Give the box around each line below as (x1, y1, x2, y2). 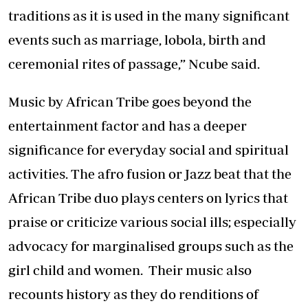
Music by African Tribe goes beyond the (8, 93, 252, 110)
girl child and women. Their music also (8, 262, 252, 278)
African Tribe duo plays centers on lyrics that (8, 190, 288, 206)
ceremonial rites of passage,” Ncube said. (8, 56, 260, 72)
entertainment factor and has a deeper (8, 118, 247, 134)
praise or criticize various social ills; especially (8, 214, 296, 230)
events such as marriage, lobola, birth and (8, 32, 266, 48)
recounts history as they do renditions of (8, 286, 258, 302)
